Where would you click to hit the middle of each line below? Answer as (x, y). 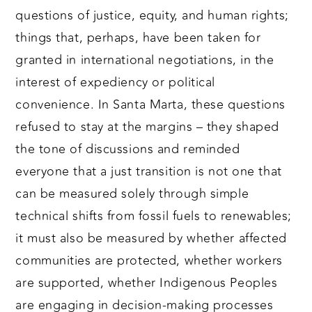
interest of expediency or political (116, 83)
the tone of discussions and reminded (128, 149)
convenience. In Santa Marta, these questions (151, 105)
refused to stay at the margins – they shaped (148, 127)
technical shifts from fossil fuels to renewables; (154, 216)
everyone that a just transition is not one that (149, 172)
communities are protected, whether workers (149, 261)
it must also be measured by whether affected (151, 239)
